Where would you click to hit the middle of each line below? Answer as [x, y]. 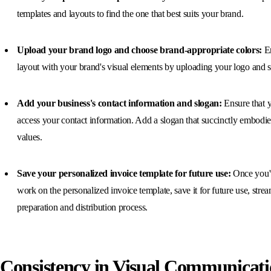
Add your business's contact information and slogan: [119, 103]
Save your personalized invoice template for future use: [125, 173]
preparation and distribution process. [83, 207]
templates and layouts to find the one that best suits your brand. [130, 13]
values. [30, 137]
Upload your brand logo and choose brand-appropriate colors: [140, 50]
